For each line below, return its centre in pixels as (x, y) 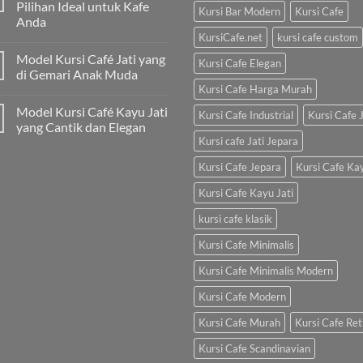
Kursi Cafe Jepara (240, 167)
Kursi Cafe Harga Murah (255, 89)
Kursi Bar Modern (239, 11)
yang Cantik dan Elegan (81, 126)
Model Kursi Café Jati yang (91, 58)
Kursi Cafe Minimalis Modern (266, 270)
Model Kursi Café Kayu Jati (92, 111)
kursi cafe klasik (235, 218)
